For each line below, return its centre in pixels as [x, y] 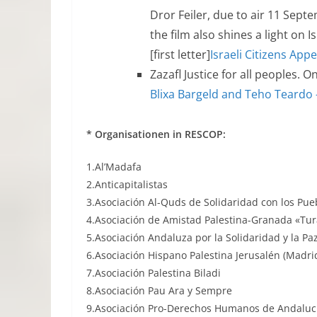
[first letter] [180, 54]
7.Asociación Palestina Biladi [154, 273]
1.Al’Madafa [114, 167]
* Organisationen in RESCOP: [156, 134]
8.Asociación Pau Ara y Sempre [159, 290]
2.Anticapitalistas [127, 184]
